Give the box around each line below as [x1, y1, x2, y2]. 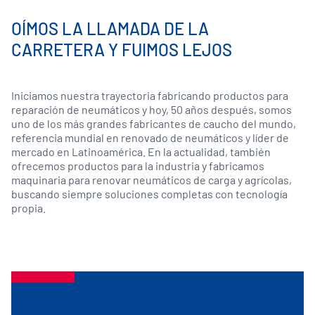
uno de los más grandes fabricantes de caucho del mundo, [11, 117, 296, 130]
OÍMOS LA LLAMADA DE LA [11, 18, 209, 39]
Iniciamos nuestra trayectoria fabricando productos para [11, 89, 288, 102]
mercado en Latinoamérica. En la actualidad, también [11, 145, 271, 158]
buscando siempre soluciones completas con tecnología [11, 187, 288, 200]
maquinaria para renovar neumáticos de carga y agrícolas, [11, 173, 292, 186]
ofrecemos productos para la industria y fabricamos [11, 159, 264, 172]
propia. [11, 201, 46, 214]
